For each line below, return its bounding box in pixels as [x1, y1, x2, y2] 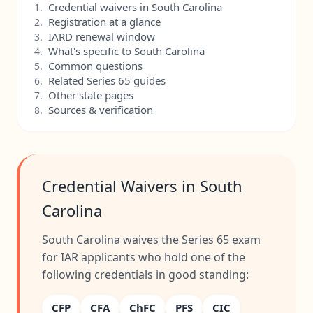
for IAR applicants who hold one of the [42, 249, 245, 265]
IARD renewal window [48, 29, 155, 43]
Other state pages [48, 88, 133, 102]
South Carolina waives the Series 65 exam [42, 232, 261, 247]
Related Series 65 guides [48, 73, 166, 87]
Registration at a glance [48, 15, 161, 29]
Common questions [48, 59, 143, 73]
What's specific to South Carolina [48, 44, 205, 58]
